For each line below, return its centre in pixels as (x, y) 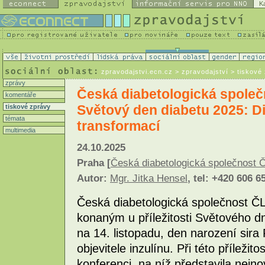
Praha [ (94, 163)
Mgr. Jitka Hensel (149, 179)
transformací (118, 126)
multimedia (20, 130)
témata (14, 118)
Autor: (93, 179)
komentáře (20, 95)
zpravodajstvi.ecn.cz (137, 72)
